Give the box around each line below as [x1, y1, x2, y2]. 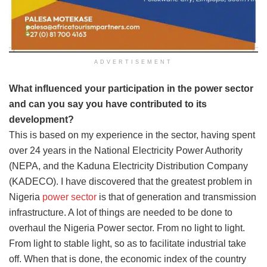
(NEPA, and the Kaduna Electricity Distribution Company [9, 161, 248, 172]
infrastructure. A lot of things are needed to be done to [9, 207, 232, 218]
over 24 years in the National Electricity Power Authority [9, 145, 243, 156]
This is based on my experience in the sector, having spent [9, 130, 255, 141]
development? [9, 114, 74, 125]
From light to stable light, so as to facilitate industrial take [9, 238, 246, 249]
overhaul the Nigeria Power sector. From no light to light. [9, 223, 245, 234]
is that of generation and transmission [97, 192, 256, 203]
